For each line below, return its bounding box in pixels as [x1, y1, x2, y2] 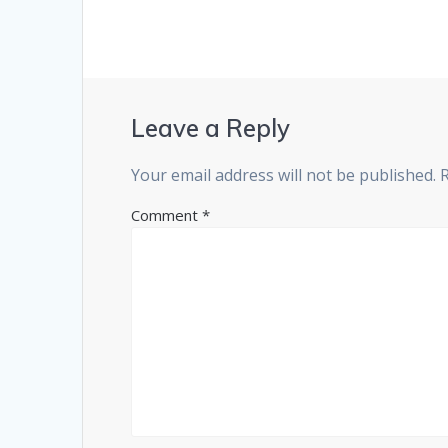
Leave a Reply [131, 113, 291, 144]
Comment [131, 205, 203, 226]
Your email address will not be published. [131, 164, 437, 187]
